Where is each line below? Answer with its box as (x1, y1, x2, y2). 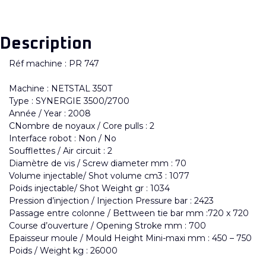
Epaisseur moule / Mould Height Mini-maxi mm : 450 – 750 (9, 232, 252, 243)
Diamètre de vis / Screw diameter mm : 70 (9, 157, 186, 169)
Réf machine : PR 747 (9, 58, 99, 69)
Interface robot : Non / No (9, 132, 116, 144)
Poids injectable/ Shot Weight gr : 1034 (9, 182, 170, 194)
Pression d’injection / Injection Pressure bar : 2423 (9, 195, 214, 206)
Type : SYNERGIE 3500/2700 (9, 95, 129, 106)
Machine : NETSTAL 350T (9, 83, 112, 94)
